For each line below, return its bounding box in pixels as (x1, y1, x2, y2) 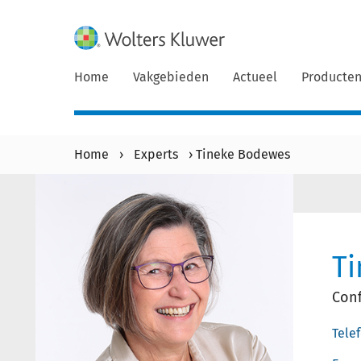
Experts (134, 147, 178, 162)
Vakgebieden (133, 69, 209, 85)
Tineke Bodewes (196, 147, 290, 162)
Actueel (233, 69, 277, 85)
